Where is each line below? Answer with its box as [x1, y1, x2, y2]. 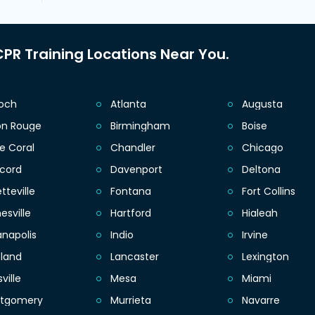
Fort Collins [241, 184, 295, 199]
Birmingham [110, 119, 170, 134]
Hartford [110, 206, 151, 221]
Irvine [241, 228, 268, 243]
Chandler [110, 141, 155, 155]
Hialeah [241, 206, 278, 221]
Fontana [110, 184, 151, 199]
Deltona [241, 162, 281, 177]
